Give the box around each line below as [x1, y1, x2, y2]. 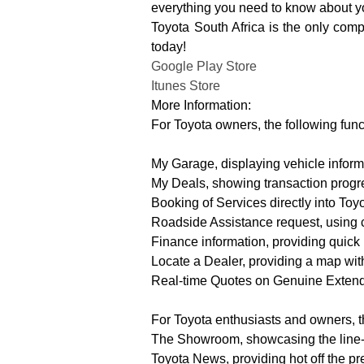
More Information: [151, 98, 252, 113]
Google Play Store [151, 59, 258, 74]
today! [151, 40, 187, 54]
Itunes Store [151, 79, 221, 93]
